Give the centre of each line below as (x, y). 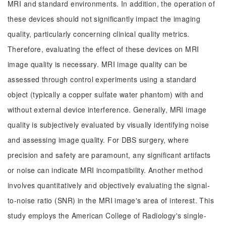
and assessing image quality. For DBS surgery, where (98, 140)
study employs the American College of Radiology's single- (107, 215)
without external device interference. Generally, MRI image (107, 109)
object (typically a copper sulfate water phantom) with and (106, 94)
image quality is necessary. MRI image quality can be (98, 64)
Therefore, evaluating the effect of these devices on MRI (103, 49)
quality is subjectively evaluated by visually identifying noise (108, 125)
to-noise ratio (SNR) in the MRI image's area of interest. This (111, 200)
